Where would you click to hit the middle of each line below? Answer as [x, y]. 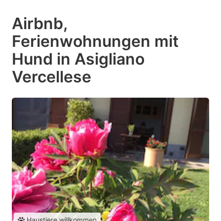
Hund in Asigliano [78, 59]
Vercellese [52, 76]
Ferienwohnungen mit [95, 41]
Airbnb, [39, 23]
